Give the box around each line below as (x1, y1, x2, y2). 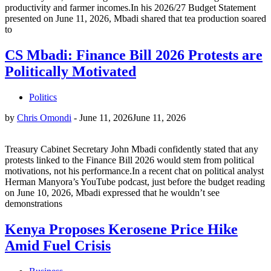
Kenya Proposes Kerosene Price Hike (5, 221, 238, 237)
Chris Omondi (17, 112, 71, 123)
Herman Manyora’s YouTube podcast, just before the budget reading (5, 176, 265, 187)
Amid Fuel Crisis (5, 237, 111, 253)
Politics (29, 91, 57, 102)
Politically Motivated (5, 63, 136, 79)
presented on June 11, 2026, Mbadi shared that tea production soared (5, 13, 266, 24)
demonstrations (5, 198, 62, 209)
